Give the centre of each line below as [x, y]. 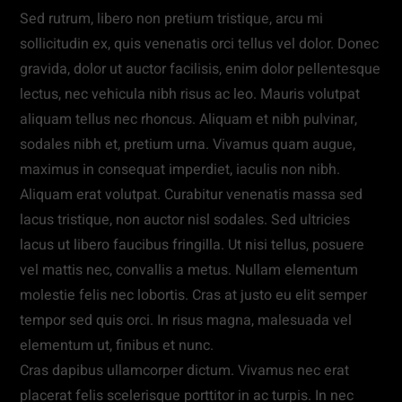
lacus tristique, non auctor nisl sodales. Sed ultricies [185, 219]
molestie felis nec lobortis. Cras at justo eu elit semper [194, 295]
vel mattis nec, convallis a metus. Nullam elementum [189, 270]
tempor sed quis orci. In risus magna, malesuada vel [186, 320]
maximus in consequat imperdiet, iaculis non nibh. [180, 169]
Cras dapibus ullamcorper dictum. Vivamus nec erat [185, 370]
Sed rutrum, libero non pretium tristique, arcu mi [172, 18]
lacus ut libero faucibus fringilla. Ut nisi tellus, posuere [192, 245]
